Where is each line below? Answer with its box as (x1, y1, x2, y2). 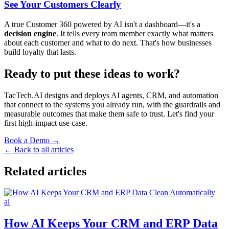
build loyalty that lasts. (4, 47, 76, 56)
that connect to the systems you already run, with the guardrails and (4, 100, 220, 109)
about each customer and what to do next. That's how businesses (4, 38, 212, 47)
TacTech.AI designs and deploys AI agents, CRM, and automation (4, 90, 218, 100)
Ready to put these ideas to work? (4, 66, 180, 80)
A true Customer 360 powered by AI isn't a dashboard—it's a (4, 19, 200, 29)
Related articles (4, 164, 86, 178)
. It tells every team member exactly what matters (56, 29, 213, 38)
